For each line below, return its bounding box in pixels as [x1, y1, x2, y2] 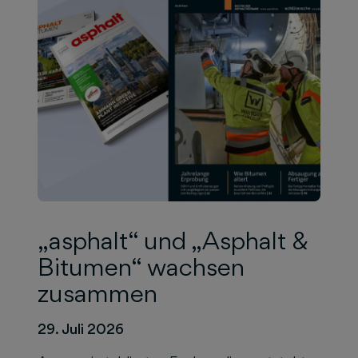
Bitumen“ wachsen [38, 252, 245, 281]
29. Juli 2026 [38, 320, 124, 337]
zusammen [38, 278, 157, 308]
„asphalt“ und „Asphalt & [38, 225, 308, 255]
